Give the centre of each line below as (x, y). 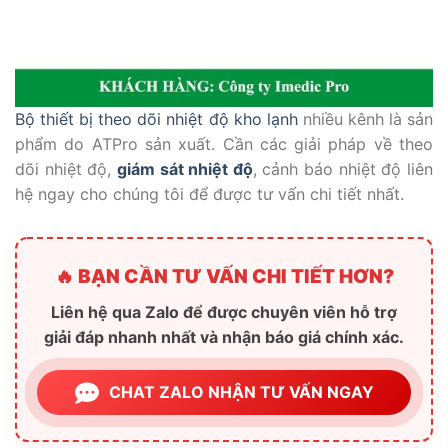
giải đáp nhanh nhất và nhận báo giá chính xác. (224, 337)
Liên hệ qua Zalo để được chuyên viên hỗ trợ (224, 312)
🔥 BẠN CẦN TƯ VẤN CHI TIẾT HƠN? (224, 277)
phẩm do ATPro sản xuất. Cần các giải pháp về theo (224, 144)
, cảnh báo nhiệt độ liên (343, 169)
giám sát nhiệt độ (184, 169)
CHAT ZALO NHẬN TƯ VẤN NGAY (241, 392)
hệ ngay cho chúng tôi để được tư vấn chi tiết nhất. (209, 194)
